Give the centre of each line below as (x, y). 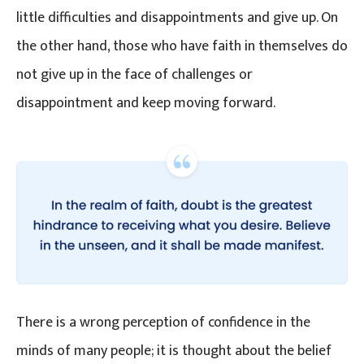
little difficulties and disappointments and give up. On (177, 17)
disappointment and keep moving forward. (146, 103)
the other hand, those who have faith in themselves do (182, 46)
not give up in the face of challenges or (134, 74)
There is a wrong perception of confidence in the (163, 322)
